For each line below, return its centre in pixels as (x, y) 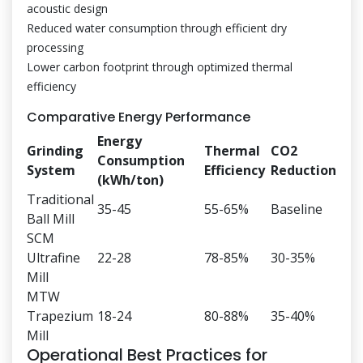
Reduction (303, 170)
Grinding (55, 151)
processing (55, 47)
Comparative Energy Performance (139, 117)
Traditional (60, 199)
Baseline (297, 209)
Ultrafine (53, 258)
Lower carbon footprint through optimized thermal (160, 67)
